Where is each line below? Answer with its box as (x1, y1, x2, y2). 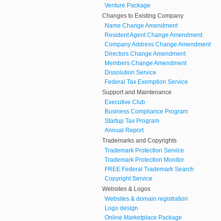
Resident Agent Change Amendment (105, 32, 202, 39)
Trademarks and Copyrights (102, 137, 177, 145)
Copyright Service (105, 175, 152, 183)
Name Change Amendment (105, 22, 178, 30)
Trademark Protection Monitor (105, 156, 184, 164)
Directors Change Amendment (105, 50, 185, 58)
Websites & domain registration (105, 195, 188, 203)
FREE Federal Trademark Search (105, 166, 194, 173)
